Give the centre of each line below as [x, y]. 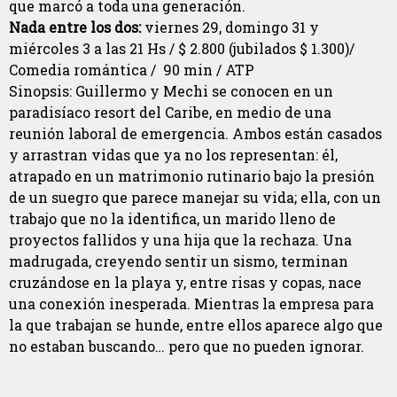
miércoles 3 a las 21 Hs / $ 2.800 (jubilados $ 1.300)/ [182, 49]
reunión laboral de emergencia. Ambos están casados [195, 134]
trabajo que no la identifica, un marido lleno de [172, 219]
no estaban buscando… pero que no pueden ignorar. [187, 346]
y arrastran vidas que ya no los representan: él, [173, 155]
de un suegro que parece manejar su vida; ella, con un [195, 198]
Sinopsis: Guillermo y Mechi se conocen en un [171, 91]
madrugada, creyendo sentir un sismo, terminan [179, 261]
